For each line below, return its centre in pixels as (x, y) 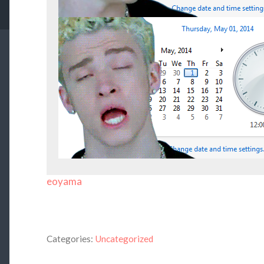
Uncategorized (124, 239)
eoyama (64, 181)
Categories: (70, 239)
